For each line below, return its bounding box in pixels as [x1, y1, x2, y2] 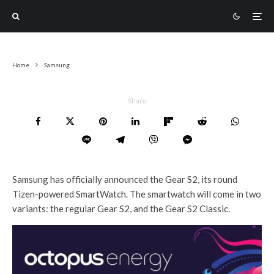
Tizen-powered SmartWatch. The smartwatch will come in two [12, 188, 261, 199]
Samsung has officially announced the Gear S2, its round [12, 174, 237, 185]
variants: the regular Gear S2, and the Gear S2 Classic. [12, 203, 230, 214]
